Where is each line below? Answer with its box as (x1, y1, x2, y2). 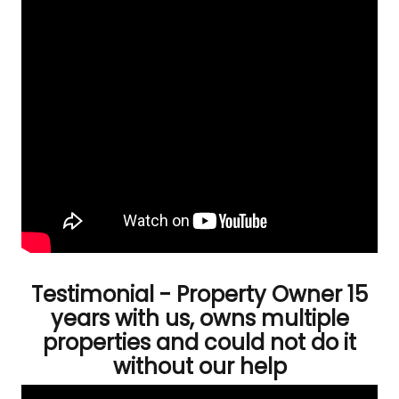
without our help (112, 352, 287, 381)
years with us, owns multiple (50, 304, 349, 333)
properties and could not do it (43, 328, 356, 357)
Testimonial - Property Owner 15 (31, 280, 368, 309)
